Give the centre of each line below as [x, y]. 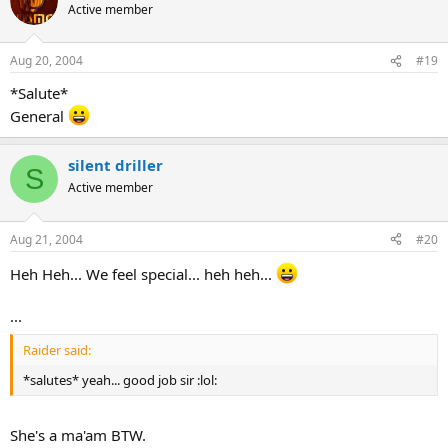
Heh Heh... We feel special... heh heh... [143, 273]
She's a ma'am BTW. [78, 434]
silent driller [115, 165]
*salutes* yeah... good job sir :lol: [120, 380]
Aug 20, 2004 [46, 61]
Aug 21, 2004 [46, 239]
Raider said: [57, 350]
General [39, 116]
